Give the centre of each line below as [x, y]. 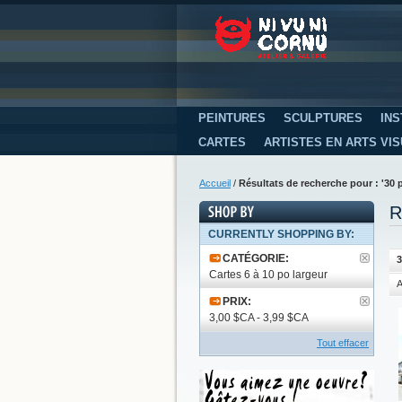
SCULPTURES [323, 118]
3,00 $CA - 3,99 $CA [259, 317]
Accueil [215, 183]
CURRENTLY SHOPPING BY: [281, 234]
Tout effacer [343, 342]
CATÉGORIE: [256, 258]
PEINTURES [232, 118]
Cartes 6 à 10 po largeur [268, 274]
